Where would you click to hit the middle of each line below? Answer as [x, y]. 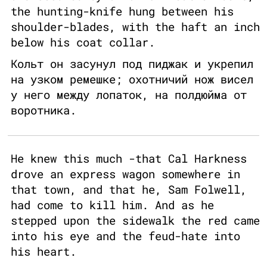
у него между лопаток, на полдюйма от [129, 95]
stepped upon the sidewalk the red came [135, 221]
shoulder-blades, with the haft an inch [135, 27]
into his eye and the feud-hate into [125, 236]
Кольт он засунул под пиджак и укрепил [132, 64]
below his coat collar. [83, 42]
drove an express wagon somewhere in [125, 174]
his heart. [44, 252]
